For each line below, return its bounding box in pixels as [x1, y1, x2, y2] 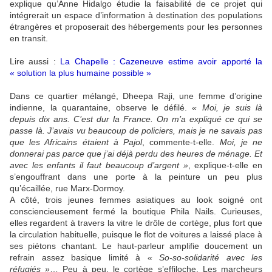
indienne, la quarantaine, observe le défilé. [10, 103, 192, 113]
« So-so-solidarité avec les [147, 253, 262, 263]
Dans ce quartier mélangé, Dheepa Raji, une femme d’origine [10, 91, 262, 101]
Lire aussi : [10, 56, 61, 67]
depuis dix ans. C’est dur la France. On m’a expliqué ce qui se [10, 114, 262, 124]
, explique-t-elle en [188, 160, 263, 171]
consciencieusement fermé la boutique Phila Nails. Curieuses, [10, 206, 262, 217]
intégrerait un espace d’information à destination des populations [10, 10, 262, 21]
